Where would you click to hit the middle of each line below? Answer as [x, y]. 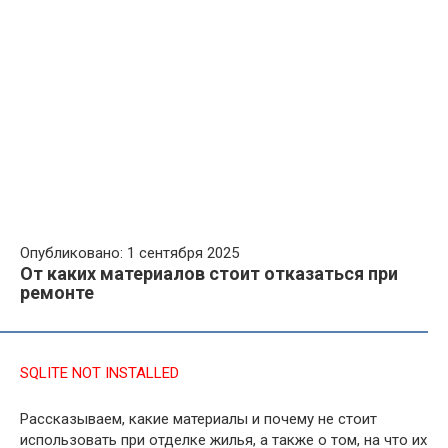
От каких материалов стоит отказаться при [209, 273]
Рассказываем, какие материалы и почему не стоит [198, 419]
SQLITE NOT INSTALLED [99, 373]
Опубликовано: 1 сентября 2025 [129, 253]
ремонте [57, 292]
